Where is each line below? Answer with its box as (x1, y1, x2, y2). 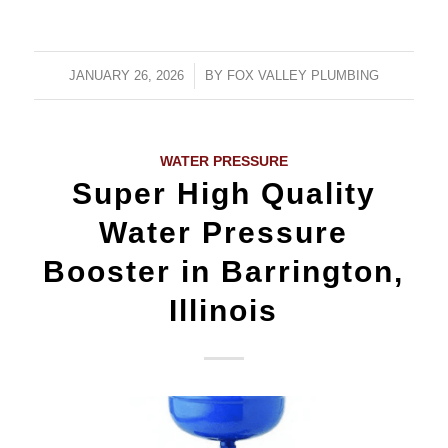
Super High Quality (71, 177, 376, 211)
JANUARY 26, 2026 (68, 68, 184, 84)
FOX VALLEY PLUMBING (226, 68, 379, 84)
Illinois (169, 294, 279, 328)
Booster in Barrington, (43, 255, 405, 289)
